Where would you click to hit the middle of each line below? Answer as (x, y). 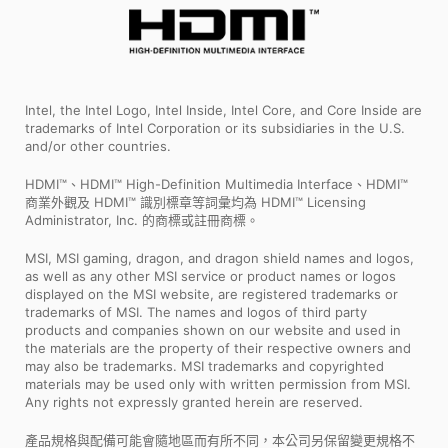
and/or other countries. (98, 146)
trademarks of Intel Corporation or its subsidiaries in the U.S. (215, 128)
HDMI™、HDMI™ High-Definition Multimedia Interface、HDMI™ (216, 184)
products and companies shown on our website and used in (213, 330)
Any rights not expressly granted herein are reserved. (194, 402)
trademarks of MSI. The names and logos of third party (196, 312)
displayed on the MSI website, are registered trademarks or (211, 294)
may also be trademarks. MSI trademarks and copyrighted (204, 366)
